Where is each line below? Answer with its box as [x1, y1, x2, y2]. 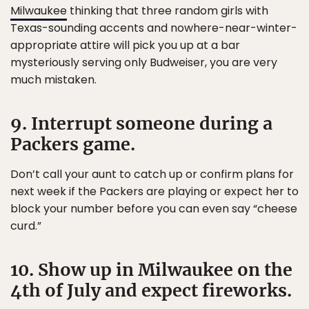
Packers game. [10, 133, 135, 155]
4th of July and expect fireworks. [10, 279, 292, 301]
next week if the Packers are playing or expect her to [10, 183, 299, 199]
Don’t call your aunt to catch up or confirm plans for [10, 166, 294, 182]
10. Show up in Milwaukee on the [10, 259, 292, 281]
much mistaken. [10, 72, 97, 88]
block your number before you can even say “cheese [10, 201, 297, 217]
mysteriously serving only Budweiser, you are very [10, 54, 277, 70]
